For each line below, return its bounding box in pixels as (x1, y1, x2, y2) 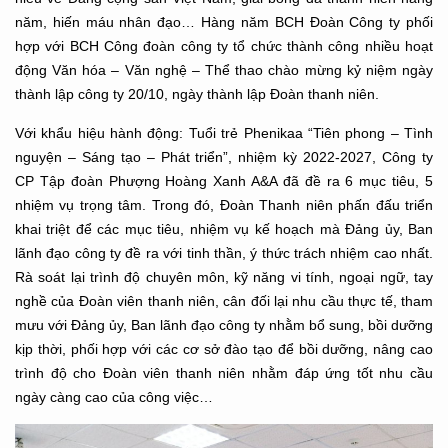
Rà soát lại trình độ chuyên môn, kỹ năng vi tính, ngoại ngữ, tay (15, 268, 433, 285)
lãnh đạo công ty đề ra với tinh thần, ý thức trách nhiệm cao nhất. (15, 244, 433, 261)
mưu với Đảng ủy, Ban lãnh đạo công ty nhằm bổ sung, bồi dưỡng (15, 316, 433, 333)
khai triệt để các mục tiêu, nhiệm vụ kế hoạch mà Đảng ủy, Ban (15, 220, 433, 237)
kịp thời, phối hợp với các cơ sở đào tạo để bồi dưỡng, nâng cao (15, 340, 433, 357)
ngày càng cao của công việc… (15, 388, 213, 405)
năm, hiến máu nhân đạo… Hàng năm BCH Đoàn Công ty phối (15, 13, 433, 30)
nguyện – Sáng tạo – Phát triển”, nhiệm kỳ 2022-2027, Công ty (15, 148, 433, 165)
